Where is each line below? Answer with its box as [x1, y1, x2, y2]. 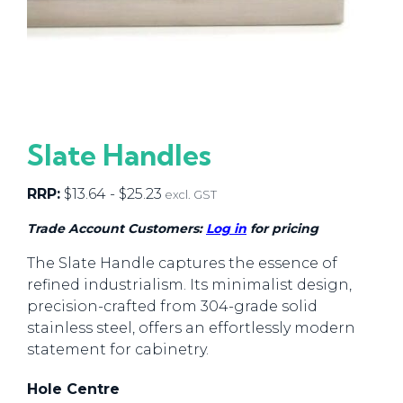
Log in [206, 220, 246, 237]
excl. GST [166, 188, 217, 201]
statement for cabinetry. [27, 341, 209, 358]
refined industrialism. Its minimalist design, [27, 276, 352, 293]
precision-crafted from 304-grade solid [27, 298, 318, 315]
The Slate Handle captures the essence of [27, 255, 337, 272]
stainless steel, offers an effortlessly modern [27, 319, 355, 336]
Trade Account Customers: [27, 220, 206, 237]
